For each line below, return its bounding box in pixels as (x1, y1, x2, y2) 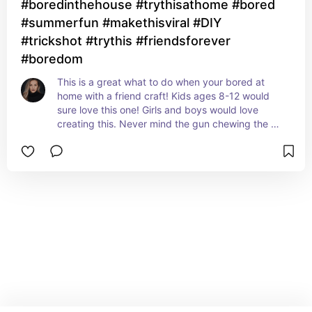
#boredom (21, 52, 83, 66)
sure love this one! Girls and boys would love (57, 104, 258, 116)
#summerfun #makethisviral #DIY (21, 15, 221, 30)
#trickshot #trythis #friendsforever (21, 33, 231, 48)
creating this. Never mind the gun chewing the (57, 118, 268, 130)
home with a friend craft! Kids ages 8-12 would (57, 90, 270, 102)
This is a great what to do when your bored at (57, 76, 265, 88)
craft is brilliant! (57, 132, 127, 143)
